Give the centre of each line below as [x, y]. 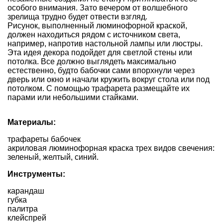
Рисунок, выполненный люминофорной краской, [97, 25]
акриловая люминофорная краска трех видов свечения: [111, 148]
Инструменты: [36, 174]
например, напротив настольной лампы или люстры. [105, 43]
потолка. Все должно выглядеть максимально [92, 61]
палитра [23, 209]
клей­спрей [27, 218]
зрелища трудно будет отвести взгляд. [77, 16]
